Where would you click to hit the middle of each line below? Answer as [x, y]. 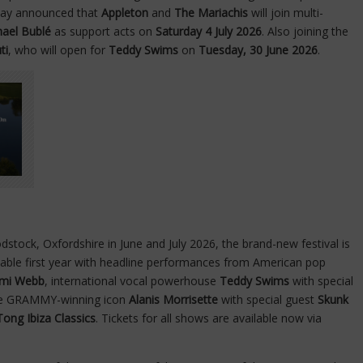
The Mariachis [211, 12]
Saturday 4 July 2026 [209, 31]
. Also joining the [305, 31]
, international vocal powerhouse [132, 281]
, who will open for [58, 49]
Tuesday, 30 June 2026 [258, 49]
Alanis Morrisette [175, 300]
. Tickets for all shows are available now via [209, 318]
